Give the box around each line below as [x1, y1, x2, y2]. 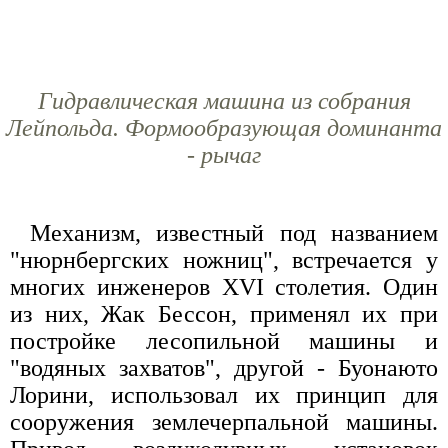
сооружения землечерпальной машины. [10, 408, 438, 435]
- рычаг [187, 141, 261, 168]
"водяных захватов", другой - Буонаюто [10, 354, 438, 381]
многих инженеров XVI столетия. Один [10, 273, 438, 300]
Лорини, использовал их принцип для [10, 381, 438, 408]
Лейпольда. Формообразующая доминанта [6, 114, 442, 141]
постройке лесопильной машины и [10, 327, 438, 354]
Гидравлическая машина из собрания [37, 87, 411, 114]
